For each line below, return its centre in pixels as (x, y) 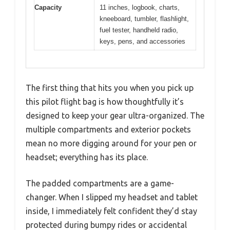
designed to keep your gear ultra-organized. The (115, 116)
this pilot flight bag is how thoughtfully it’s (105, 102)
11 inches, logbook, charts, (140, 7)
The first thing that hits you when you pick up (110, 88)
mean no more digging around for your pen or (111, 143)
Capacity (48, 7)
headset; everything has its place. (87, 157)
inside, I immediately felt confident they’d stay (111, 211)
